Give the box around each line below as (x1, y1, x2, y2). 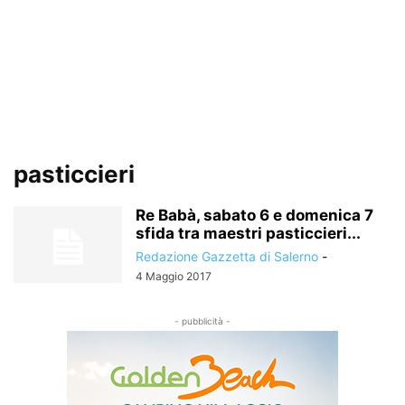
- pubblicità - (174, 316, 231, 326)
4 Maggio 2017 (136, 269, 212, 283)
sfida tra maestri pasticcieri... (136, 224, 361, 242)
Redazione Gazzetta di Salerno (136, 249, 318, 264)
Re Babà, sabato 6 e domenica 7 (136, 206, 373, 224)
